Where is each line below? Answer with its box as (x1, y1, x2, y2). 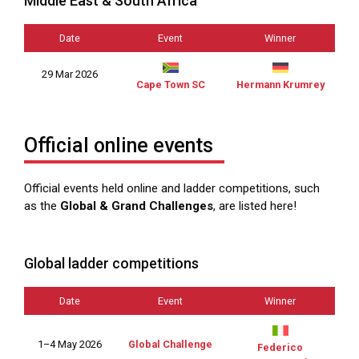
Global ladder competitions (24, 255, 199, 272)
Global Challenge (128, 338, 212, 351)
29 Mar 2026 (42, 67, 98, 80)
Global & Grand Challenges (60, 198, 213, 213)
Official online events (24, 133, 213, 157)
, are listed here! (213, 198, 296, 213)
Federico (257, 341, 303, 354)
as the (24, 198, 60, 213)
